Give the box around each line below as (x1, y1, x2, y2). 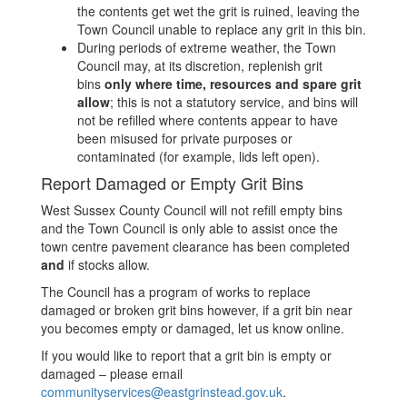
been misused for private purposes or (77, 129, 293, 147)
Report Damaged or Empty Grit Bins (41, 171, 303, 194)
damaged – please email (41, 364, 183, 382)
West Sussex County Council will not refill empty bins (41, 201, 342, 219)
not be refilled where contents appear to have (77, 111, 338, 129)
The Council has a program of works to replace (41, 283, 311, 301)
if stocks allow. (65, 255, 150, 273)
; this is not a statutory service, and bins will (110, 93, 358, 111)
